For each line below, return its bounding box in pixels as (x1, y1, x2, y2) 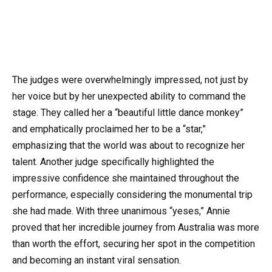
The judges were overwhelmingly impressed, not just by (12, 74, 248, 86)
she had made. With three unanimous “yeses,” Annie (12, 205, 230, 217)
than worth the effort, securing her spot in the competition (12, 238, 255, 250)
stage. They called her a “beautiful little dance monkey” (12, 107, 243, 119)
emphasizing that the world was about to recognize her (12, 140, 245, 152)
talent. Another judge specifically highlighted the (12, 156, 214, 168)
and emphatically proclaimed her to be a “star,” (12, 123, 206, 135)
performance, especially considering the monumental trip (12, 189, 253, 201)
